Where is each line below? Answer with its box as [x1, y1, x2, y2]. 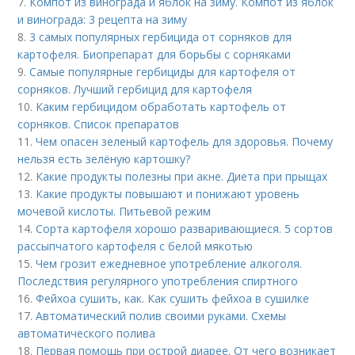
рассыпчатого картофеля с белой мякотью [17, 239, 254, 254]
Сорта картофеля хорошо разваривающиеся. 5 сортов [36, 221, 334, 237]
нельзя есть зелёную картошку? [17, 151, 191, 167]
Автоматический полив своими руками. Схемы [36, 308, 287, 324]
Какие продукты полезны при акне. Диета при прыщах [36, 169, 328, 185]
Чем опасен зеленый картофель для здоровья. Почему [36, 134, 334, 150]
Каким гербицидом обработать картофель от [36, 99, 287, 115]
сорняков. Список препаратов [17, 116, 180, 132]
